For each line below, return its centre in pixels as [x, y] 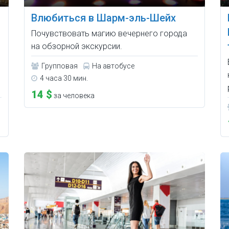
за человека [74, 95]
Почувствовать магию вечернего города [109, 33]
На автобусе [113, 66]
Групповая [60, 66]
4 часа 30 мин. [64, 78]
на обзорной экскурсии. [77, 46]
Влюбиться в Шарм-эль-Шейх [104, 18]
